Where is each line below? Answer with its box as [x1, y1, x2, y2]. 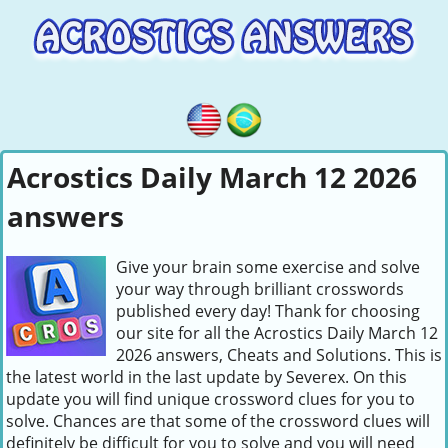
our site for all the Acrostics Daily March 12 [116, 322, 438, 344]
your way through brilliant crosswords [116, 278, 404, 300]
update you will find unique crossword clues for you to [6, 388, 415, 410]
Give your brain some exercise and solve [116, 256, 420, 278]
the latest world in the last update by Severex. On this [6, 366, 407, 388]
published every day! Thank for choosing [116, 300, 420, 322]
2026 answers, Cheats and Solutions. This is [116, 344, 442, 366]
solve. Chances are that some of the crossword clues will [6, 410, 430, 432]
